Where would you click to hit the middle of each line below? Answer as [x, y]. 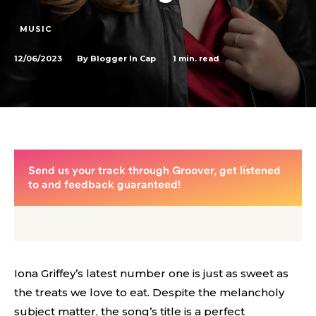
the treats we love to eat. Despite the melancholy [149, 292]
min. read [198, 58]
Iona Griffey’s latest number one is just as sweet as [151, 273]
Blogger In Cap [123, 59]
